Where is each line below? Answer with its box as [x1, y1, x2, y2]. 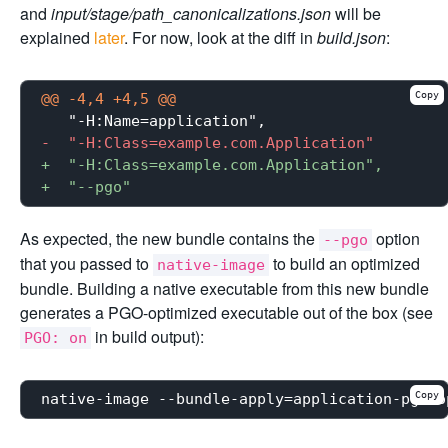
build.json [317, 25, 386, 49]
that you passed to [20, 251, 153, 275]
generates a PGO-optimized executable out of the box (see [20, 300, 433, 324]
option [372, 226, 420, 250]
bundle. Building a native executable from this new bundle [20, 276, 429, 300]
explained [20, 25, 94, 49]
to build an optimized [269, 251, 420, 275]
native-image [157, 255, 265, 274]
